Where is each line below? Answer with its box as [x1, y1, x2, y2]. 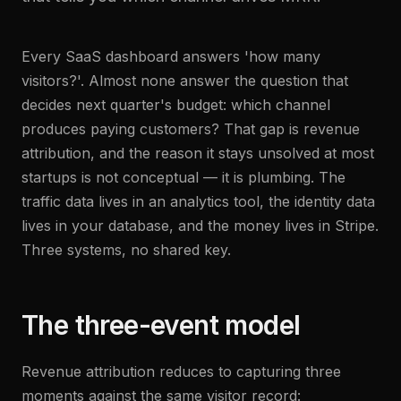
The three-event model [21, 309, 301, 341]
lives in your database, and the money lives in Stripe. [21, 217, 379, 235]
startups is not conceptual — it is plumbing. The [21, 168, 346, 186]
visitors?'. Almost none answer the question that [21, 72, 348, 90]
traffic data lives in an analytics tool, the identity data [21, 192, 375, 210]
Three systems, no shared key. [21, 241, 231, 259]
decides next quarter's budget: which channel [21, 96, 330, 114]
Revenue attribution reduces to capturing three [21, 363, 341, 380]
